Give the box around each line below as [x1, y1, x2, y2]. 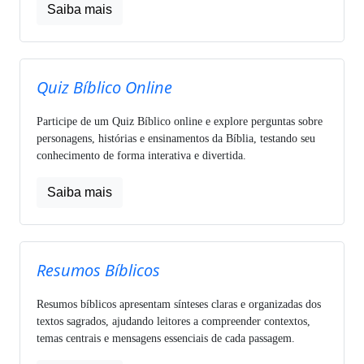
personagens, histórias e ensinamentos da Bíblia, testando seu [37, 132, 315, 145]
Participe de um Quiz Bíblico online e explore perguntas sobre [37, 115, 323, 128]
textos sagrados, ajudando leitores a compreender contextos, [37, 314, 310, 327]
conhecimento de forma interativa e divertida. [37, 149, 246, 162]
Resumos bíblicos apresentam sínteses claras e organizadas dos [37, 297, 321, 310]
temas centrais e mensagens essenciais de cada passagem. [37, 331, 295, 344]
